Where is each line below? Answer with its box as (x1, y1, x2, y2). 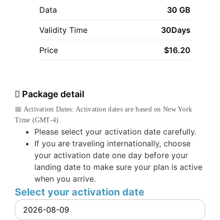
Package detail (20, 88, 84, 99)
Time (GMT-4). (15, 116, 61, 124)
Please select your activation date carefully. (34, 126, 196, 137)
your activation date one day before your (34, 150, 188, 160)
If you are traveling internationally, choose (34, 138, 191, 148)
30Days (161, 25, 191, 35)
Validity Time (39, 25, 87, 35)
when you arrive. (34, 173, 96, 184)
